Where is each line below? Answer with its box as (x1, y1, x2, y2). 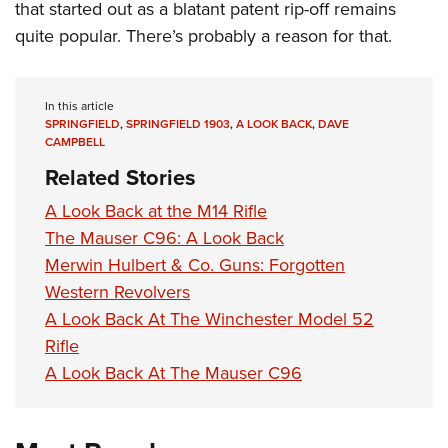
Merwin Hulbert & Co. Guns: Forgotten (45, 251, 345, 278)
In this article (45, 96, 114, 115)
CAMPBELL (45, 132, 105, 151)
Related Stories (45, 160, 196, 194)
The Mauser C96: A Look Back (45, 224, 284, 251)
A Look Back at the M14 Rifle (45, 197, 267, 224)
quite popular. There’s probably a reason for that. (15, 22, 392, 49)
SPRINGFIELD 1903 (126, 114, 230, 133)
